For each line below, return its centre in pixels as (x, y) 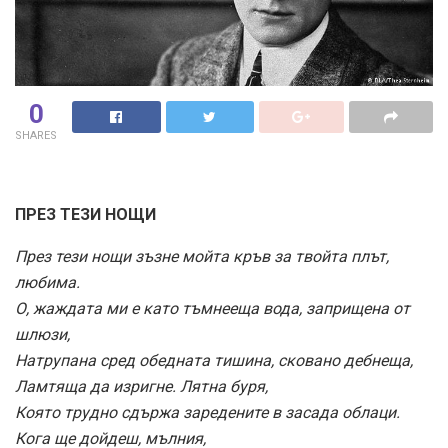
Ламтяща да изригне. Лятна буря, (141, 387)
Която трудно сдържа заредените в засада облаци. (207, 413)
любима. (47, 283)
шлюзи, (42, 335)
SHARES (36, 136)
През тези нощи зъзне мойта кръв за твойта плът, (202, 257)
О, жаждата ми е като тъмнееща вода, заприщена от (212, 309)
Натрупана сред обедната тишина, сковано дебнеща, (214, 361)
